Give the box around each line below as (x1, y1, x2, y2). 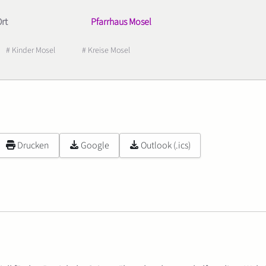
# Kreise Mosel (82, 44, 130, 56)
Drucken (17, 138, 49, 152)
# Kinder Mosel (6, 44, 55, 56)
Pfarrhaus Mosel (91, 15, 151, 28)
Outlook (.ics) (141, 138, 191, 152)
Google (81, 138, 109, 152)
